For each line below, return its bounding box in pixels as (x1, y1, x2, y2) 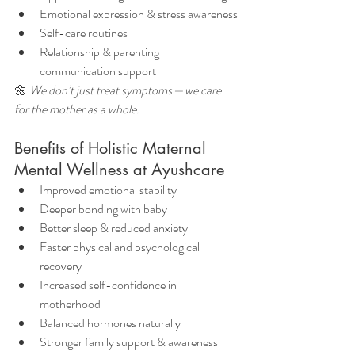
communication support (40, 62, 156, 80)
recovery (40, 257, 82, 275)
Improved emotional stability (40, 181, 177, 199)
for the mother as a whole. (14, 100, 139, 118)
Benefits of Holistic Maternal (14, 138, 211, 158)
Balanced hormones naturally (40, 314, 181, 332)
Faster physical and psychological (40, 238, 202, 256)
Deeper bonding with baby (40, 200, 167, 218)
